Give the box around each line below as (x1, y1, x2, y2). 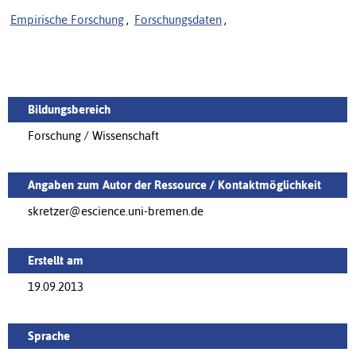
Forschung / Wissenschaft (28, 128, 159, 142)
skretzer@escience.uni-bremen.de (28, 203, 203, 218)
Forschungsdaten (134, 12, 222, 26)
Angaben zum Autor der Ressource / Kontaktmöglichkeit (28, 177, 321, 192)
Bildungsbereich (28, 102, 110, 116)
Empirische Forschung (10, 12, 124, 26)
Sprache (28, 328, 70, 342)
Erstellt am (28, 253, 83, 267)
